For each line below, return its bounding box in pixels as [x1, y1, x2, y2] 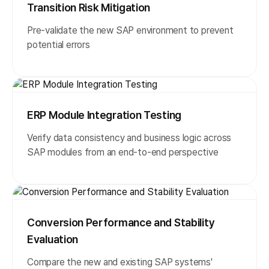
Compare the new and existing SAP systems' [27, 256, 213, 268]
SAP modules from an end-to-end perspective [27, 146, 219, 158]
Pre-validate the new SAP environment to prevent [27, 24, 234, 36]
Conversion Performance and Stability [27, 216, 215, 229]
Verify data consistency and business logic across [27, 131, 232, 144]
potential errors [27, 38, 90, 50]
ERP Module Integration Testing [27, 108, 181, 121]
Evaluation [27, 232, 78, 246]
